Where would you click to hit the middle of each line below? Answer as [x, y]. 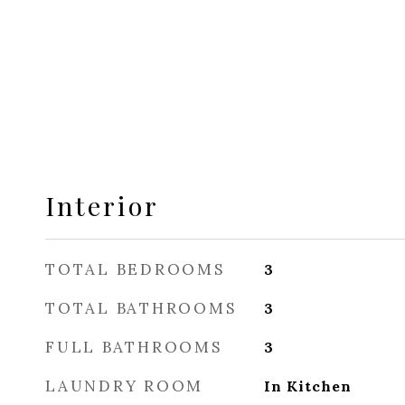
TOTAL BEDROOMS [135, 269]
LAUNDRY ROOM [124, 386]
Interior [102, 205]
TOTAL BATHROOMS [141, 308]
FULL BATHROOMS [134, 347]
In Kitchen [307, 386]
